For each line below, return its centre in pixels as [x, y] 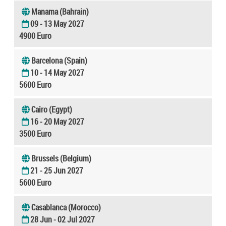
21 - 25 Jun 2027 [57, 170]
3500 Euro [35, 133]
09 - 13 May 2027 [57, 23]
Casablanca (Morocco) [66, 207]
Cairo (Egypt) [52, 109]
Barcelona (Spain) [59, 60]
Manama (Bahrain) [60, 11]
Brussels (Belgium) [61, 158]
